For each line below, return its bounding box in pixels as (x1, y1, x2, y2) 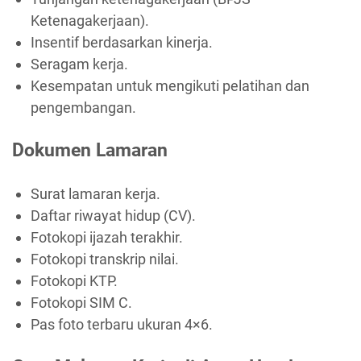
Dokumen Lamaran (12, 139, 168, 162)
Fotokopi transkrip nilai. (30, 250, 179, 268)
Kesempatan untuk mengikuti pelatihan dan (30, 77, 309, 94)
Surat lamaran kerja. (30, 185, 160, 202)
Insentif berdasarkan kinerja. (30, 33, 213, 51)
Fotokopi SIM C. (30, 293, 132, 311)
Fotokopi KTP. (30, 272, 118, 289)
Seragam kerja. (30, 55, 128, 73)
